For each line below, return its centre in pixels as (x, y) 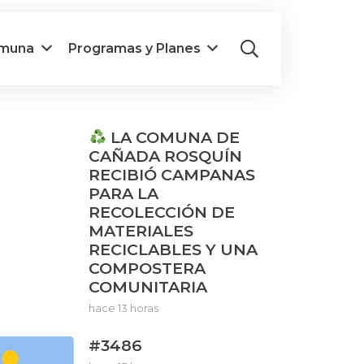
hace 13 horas (124, 308)
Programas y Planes (134, 48)
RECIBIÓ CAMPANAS (172, 175)
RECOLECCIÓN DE (162, 212)
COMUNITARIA (148, 287)
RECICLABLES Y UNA (173, 249)
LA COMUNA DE (173, 137)
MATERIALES (141, 231)
